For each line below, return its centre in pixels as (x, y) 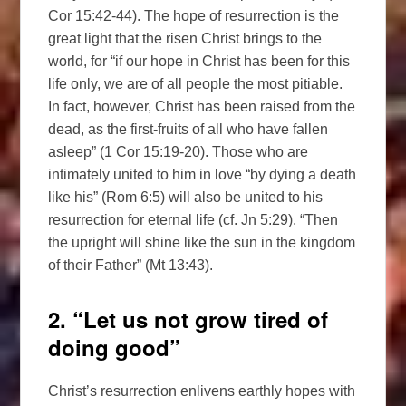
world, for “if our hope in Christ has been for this (199, 62)
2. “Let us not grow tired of (188, 319)
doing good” (115, 348)
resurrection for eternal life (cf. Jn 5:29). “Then (193, 220)
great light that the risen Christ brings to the (185, 39)
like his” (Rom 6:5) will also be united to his (186, 198)
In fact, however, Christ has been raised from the (202, 107)
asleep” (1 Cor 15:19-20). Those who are (179, 152)
